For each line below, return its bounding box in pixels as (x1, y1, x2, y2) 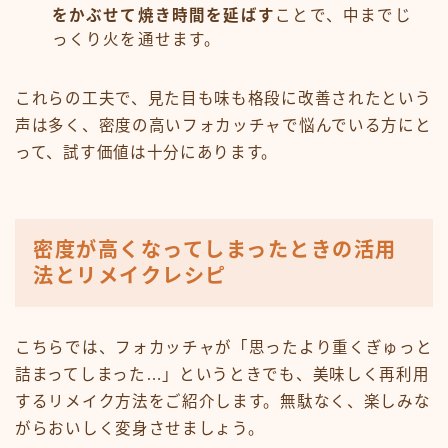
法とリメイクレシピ (33, 265, 227, 288)
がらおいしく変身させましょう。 (15, 420, 265, 438)
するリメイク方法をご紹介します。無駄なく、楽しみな (15, 393, 431, 411)
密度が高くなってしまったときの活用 (33, 239, 397, 262)
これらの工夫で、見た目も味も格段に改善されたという (15, 90, 432, 108)
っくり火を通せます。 (51, 31, 222, 49)
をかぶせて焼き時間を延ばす (51, 7, 276, 25)
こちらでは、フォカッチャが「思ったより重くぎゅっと (15, 339, 433, 357)
